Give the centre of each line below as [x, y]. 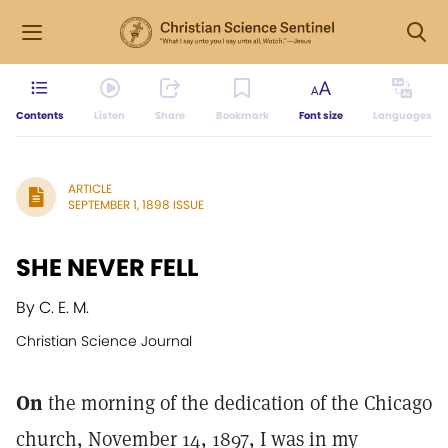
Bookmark [242, 115]
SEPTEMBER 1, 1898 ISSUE [136, 204]
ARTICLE [90, 188]
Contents [40, 115]
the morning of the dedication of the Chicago [237, 403]
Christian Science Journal [104, 341]
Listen [110, 115]
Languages [402, 115]
